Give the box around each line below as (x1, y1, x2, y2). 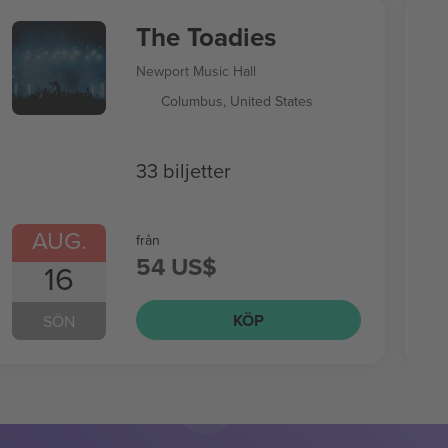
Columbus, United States (160, 91, 313, 111)
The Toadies (135, 18, 276, 56)
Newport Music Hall (135, 61, 256, 81)
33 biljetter (135, 155, 231, 185)
